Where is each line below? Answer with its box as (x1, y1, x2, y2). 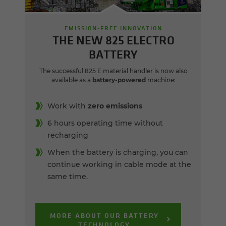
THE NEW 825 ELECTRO (52, 32, 175, 48)
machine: (145, 76, 176, 84)
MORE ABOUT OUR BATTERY (49, 210, 159, 221)
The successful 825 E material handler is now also (39, 67, 188, 75)
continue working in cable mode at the (47, 160, 191, 169)
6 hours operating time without (47, 119, 163, 128)
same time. (47, 172, 88, 182)
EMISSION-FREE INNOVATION (64, 24, 162, 33)
